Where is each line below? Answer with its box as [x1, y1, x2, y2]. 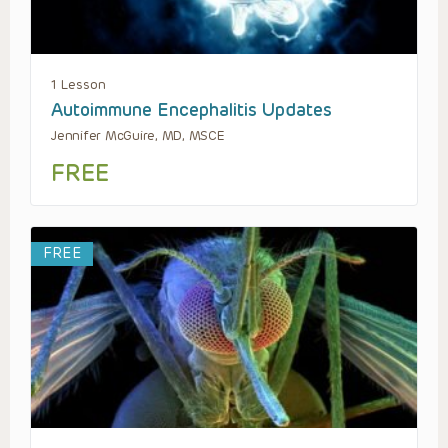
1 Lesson [51, 77, 106, 93]
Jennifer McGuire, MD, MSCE [51, 128, 225, 144]
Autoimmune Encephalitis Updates [51, 99, 332, 122]
